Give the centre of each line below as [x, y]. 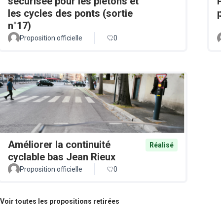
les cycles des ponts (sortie [70, 13]
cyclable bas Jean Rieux [62, 157]
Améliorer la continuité [59, 144]
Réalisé [162, 145]
